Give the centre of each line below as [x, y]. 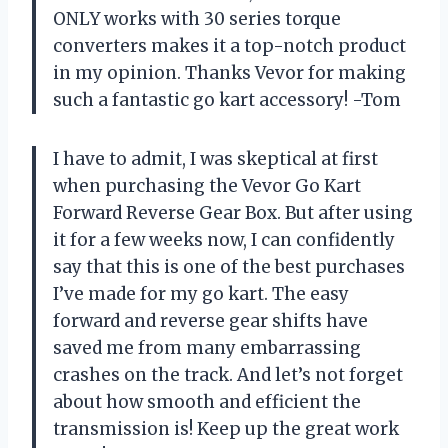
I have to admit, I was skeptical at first [215, 158]
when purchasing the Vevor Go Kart [207, 185]
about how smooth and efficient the [207, 401]
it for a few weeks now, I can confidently [224, 239]
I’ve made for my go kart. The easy [201, 293]
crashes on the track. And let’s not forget [228, 374]
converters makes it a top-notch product [229, 45]
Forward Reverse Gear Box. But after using [233, 212]
